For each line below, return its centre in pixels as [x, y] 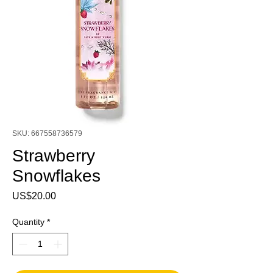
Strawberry [54, 155]
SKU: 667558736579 [47, 133]
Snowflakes [56, 175]
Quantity [28, 222]
